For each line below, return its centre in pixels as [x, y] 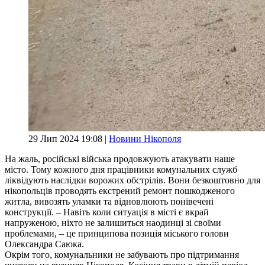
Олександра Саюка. [44, 244]
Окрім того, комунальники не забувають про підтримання [122, 254]
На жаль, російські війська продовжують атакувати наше [120, 159]
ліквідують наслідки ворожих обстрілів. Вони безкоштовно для [132, 180]
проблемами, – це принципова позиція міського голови [117, 233]
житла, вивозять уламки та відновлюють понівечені [109, 201]
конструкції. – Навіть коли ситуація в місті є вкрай [107, 212]
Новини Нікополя [145, 138]
